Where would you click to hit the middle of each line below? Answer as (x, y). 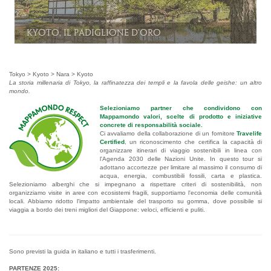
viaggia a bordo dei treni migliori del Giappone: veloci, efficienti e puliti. (107, 209)
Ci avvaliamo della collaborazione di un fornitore (168, 133)
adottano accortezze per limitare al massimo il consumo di (181, 167)
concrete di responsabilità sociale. (151, 125)
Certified (112, 142)
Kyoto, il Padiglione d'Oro (94, 32)
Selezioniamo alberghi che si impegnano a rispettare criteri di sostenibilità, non (135, 184)
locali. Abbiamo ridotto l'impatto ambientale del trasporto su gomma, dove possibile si (135, 201)
